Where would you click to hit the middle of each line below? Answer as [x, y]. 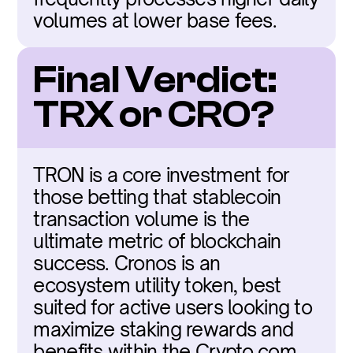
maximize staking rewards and [163, 329]
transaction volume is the [141, 219]
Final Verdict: [155, 80]
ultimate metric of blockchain [157, 241]
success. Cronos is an [127, 263]
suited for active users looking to [173, 307]
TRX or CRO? [154, 115]
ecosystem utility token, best [157, 285]
